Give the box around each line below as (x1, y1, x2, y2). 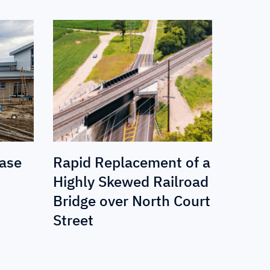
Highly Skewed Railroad (53, 171, 209, 191)
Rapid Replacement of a (53, 152, 210, 172)
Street (53, 210, 93, 230)
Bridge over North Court (53, 190, 210, 210)
